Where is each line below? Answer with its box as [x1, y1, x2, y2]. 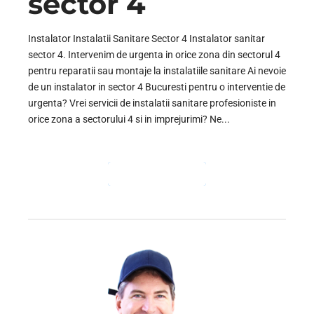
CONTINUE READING [118, 170, 196, 178]
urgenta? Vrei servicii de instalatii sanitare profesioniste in [28, 97, 276, 109]
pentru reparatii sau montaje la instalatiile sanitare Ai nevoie [28, 64, 286, 76]
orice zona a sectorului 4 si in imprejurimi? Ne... [28, 113, 230, 125]
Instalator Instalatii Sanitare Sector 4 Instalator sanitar [28, 32, 265, 44]
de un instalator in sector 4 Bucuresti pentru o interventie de [28, 81, 285, 93]
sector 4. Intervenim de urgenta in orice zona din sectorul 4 [28, 48, 280, 60]
